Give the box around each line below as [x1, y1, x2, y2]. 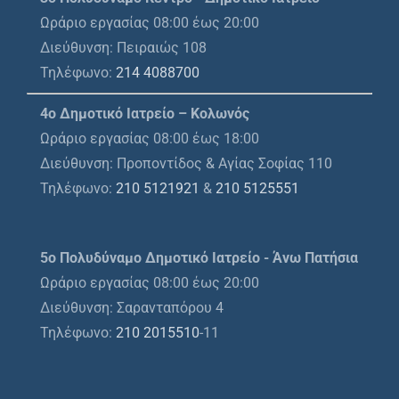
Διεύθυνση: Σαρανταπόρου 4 [40, 299, 224, 317]
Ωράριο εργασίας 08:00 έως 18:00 [40, 130, 259, 148]
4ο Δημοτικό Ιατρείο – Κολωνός [40, 105, 249, 123]
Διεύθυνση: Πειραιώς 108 [40, 39, 207, 57]
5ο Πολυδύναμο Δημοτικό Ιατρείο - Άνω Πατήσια [40, 249, 358, 267]
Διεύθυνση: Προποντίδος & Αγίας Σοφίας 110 [40, 155, 332, 173]
